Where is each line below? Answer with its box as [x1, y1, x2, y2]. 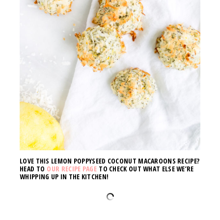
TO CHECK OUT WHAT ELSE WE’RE [96, 164, 194, 173]
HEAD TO [20, 164, 47, 173]
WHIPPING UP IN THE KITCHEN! [20, 171, 109, 181]
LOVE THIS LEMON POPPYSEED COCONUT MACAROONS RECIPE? [20, 156, 200, 165]
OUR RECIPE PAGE [47, 164, 97, 173]
